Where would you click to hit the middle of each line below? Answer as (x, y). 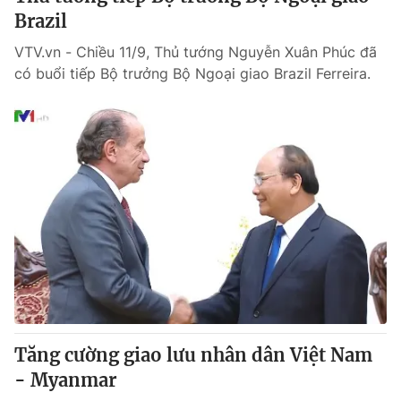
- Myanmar (65, 380)
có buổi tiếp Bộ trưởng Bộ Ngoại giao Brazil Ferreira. (192, 73)
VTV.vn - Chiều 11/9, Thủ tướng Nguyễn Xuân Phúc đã (196, 52)
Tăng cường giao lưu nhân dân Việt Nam (193, 355)
